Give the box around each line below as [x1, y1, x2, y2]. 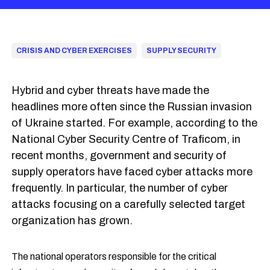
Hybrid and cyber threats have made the [11, 84, 210, 96]
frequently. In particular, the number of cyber [11, 182, 228, 194]
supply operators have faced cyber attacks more [11, 166, 253, 178]
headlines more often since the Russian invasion [11, 101, 253, 113]
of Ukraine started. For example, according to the [11, 117, 258, 129]
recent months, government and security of [11, 149, 227, 162]
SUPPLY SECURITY [146, 46, 217, 55]
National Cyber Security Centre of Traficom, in [11, 133, 241, 145]
